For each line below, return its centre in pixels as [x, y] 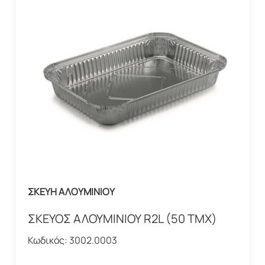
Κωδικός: [48, 240]
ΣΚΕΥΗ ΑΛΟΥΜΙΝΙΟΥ [71, 191]
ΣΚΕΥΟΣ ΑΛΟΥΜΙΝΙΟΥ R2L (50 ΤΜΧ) [122, 218]
